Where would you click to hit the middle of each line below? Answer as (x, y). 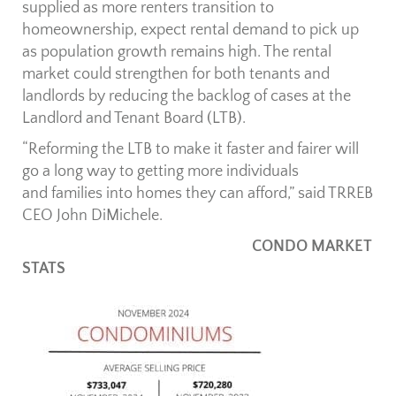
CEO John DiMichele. (92, 216)
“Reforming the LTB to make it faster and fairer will (190, 150)
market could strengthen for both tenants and (176, 75)
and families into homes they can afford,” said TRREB (198, 194)
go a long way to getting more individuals (160, 172)
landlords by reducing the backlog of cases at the (187, 97)
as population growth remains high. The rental (177, 53)
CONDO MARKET (197, 247)
